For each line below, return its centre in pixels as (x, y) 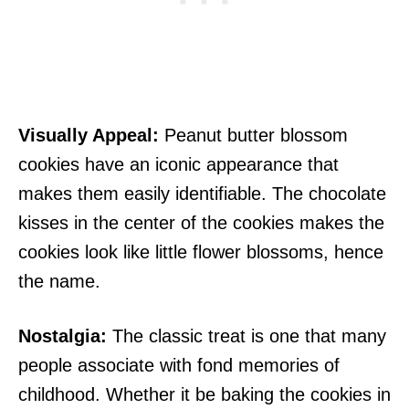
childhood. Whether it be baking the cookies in (204, 394)
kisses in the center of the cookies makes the (201, 223)
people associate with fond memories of (179, 365)
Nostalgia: (63, 336)
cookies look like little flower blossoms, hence (201, 252)
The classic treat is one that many (246, 336)
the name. (59, 281)
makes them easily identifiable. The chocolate (202, 194)
